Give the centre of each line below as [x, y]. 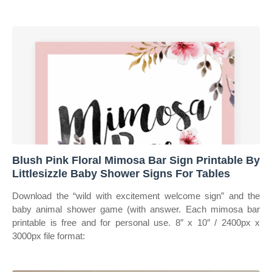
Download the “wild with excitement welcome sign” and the [136, 196]
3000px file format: [49, 236]
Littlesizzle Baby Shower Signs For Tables [121, 174]
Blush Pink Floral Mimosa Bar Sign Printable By [136, 160]
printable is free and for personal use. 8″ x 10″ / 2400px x [136, 223]
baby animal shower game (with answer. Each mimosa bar [136, 209]
